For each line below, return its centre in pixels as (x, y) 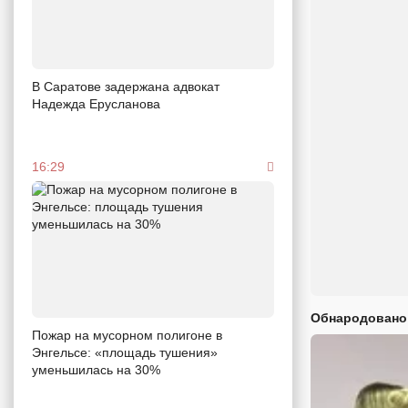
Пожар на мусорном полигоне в (127, 335)
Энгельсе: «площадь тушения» (125, 352)
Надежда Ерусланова (96, 104)
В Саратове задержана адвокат (126, 87)
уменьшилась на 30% (96, 369)
